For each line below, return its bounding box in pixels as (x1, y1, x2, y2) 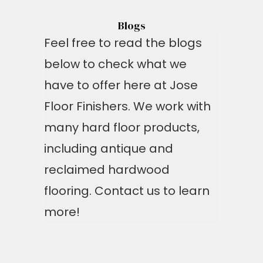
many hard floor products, (44, 119, 200, 136)
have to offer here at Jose (44, 77, 198, 93)
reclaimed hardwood (44, 161, 170, 178)
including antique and (44, 140, 173, 157)
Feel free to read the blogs (44, 35, 202, 51)
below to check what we (44, 56, 187, 72)
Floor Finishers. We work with (44, 98, 211, 114)
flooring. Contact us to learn (44, 183, 210, 199)
